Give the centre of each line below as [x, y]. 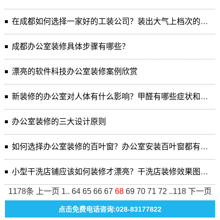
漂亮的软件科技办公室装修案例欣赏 [75, 71]
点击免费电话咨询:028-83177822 [110, 209]
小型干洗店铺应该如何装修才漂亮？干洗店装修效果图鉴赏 [204, 172]
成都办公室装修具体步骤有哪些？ [71, 46]
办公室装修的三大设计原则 [59, 122]
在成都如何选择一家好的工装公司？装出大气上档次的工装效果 [204, 21]
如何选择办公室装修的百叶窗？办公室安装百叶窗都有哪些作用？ [204, 147]
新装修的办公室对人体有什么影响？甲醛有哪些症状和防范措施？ [204, 96]
